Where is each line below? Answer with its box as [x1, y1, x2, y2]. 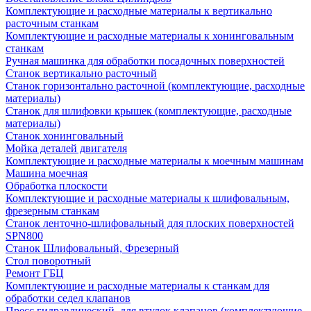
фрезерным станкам [6, 205, 99, 217]
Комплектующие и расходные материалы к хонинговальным [6, 30, 294, 42]
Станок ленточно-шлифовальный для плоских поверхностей [6, 217, 294, 229]
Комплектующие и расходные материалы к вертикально [6, 5, 272, 17]
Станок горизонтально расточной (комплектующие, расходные [6, 80, 305, 92]
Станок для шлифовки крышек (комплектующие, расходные [6, 105, 292, 117]
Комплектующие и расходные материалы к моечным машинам [6, 155, 303, 167]
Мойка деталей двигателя [6, 142, 127, 154]
